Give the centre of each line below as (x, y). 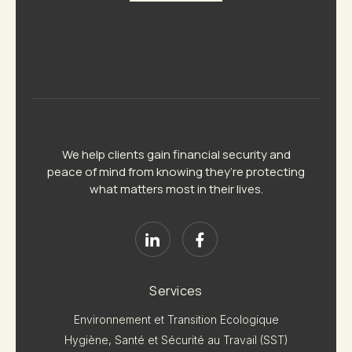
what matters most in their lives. (176, 189)
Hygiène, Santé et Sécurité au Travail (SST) (176, 339)
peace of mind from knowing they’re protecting (176, 172)
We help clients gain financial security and (176, 155)
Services (176, 291)
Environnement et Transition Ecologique (176, 320)
